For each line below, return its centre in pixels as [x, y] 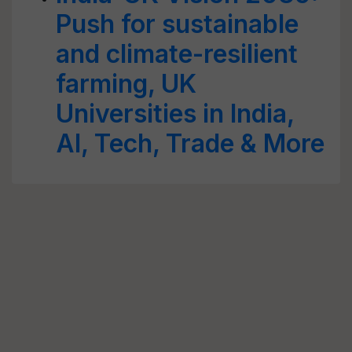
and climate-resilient [177, 54]
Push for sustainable [177, 24]
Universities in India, [175, 114]
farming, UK [126, 84]
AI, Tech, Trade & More [190, 143]
